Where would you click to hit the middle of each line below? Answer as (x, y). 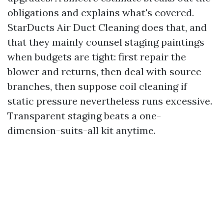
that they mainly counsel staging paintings (106, 42)
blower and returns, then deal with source (104, 71)
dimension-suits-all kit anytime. (82, 130)
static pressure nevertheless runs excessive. (110, 101)
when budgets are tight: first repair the (97, 57)
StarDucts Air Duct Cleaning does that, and (107, 27)
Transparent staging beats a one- (84, 116)
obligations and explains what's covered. (101, 13)
